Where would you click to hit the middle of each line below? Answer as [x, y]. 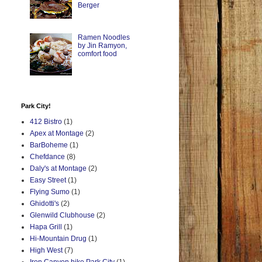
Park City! [36, 106]
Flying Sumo [50, 192]
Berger [88, 6]
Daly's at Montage [58, 169]
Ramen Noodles [104, 37]
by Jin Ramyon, [102, 45]
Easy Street [48, 180]
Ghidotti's [44, 204]
